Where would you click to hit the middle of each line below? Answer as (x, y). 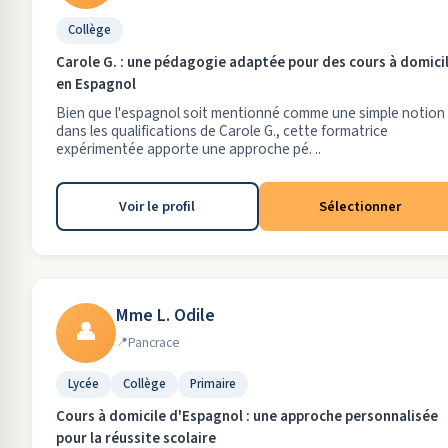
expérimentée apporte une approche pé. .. (188, 149)
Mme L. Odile (165, 315)
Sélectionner (359, 206)
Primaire (213, 384)
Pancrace (154, 342)
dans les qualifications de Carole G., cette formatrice (222, 131)
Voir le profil (157, 206)
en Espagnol (96, 84)
